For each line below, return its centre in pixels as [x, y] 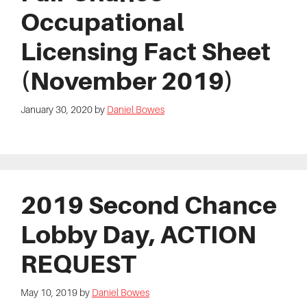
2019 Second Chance [149, 205]
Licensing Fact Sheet [146, 52]
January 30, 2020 [57, 110]
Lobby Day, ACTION [138, 234]
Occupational [102, 22]
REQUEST [78, 263]
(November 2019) [127, 81]
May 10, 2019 [49, 292]
